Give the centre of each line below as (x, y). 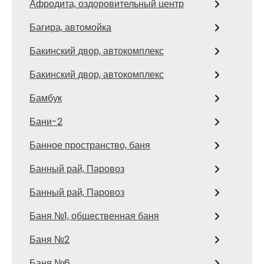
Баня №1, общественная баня (94, 216)
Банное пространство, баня (90, 145)
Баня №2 (49, 240)
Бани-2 (46, 122)
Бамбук (46, 98)
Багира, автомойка (70, 27)
